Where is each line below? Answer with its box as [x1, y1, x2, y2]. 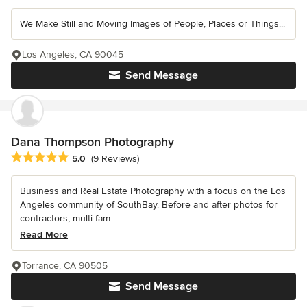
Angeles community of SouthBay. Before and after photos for [20, 198, 278, 210]
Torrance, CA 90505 [22, 259, 108, 271]
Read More [20, 228, 68, 241]
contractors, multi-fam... [20, 212, 116, 224]
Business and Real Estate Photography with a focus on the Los [20, 184, 286, 197]
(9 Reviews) [91, 152, 139, 164]
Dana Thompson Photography [11, 134, 174, 149]
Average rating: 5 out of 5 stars [10, 150, 157, 164]
